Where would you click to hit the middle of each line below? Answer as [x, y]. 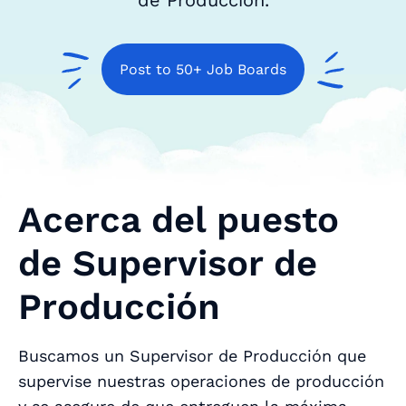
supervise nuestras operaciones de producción [201, 381]
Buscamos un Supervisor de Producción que [192, 355]
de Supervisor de [168, 263]
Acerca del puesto [179, 219]
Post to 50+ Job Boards [203, 69]
